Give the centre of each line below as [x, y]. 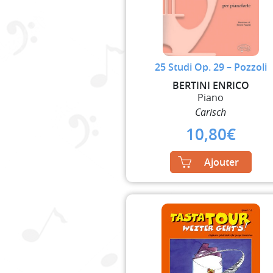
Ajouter [221, 162]
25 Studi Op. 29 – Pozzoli [211, 67]
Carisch [211, 112]
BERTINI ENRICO [211, 85]
